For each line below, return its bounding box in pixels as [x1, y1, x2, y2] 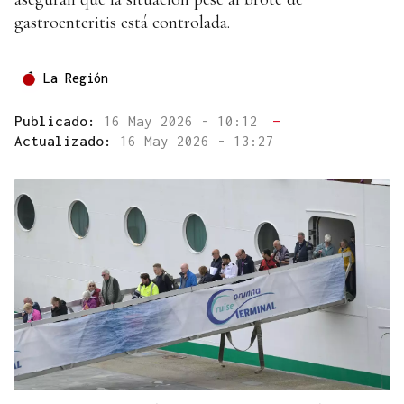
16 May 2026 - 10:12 [104, 113, 266, 130]
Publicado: [14, 113, 104, 130]
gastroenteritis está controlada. [14, 12, 230, 34]
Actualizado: [14, 133, 120, 150]
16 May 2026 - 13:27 [120, 133, 274, 150]
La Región [43, 70, 108, 87]
